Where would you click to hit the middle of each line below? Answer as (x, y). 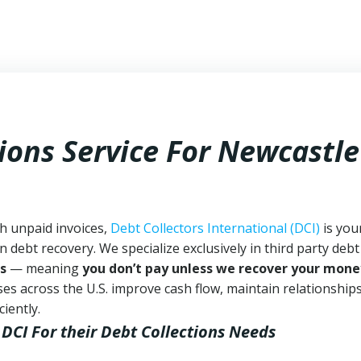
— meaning (44, 268)
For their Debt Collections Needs (154, 332)
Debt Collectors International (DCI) (215, 228)
